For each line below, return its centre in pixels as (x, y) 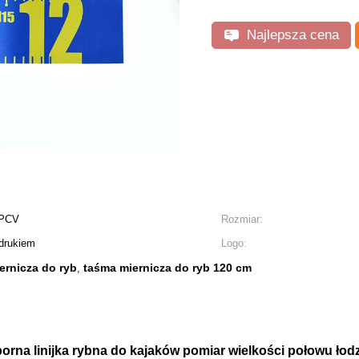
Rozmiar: (242, 219)
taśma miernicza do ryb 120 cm (167, 268)
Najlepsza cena (291, 35)
